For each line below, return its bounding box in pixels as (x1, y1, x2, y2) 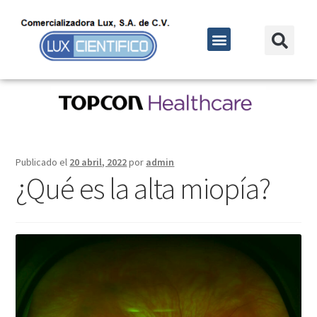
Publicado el (16, 156, 70, 169)
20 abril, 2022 (69, 156, 127, 169)
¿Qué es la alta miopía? (16, 170, 271, 207)
